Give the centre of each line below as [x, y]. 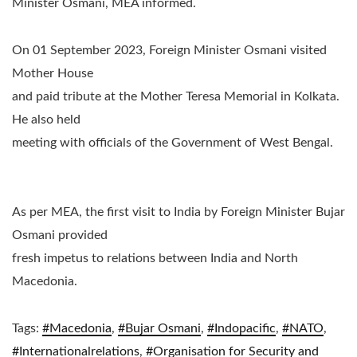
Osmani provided [60, 235]
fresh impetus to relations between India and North [155, 258]
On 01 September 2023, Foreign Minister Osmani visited [169, 50]
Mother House [53, 73]
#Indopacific [241, 328]
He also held [46, 119]
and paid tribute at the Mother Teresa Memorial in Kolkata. [176, 96]
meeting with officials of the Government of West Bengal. [173, 142]
